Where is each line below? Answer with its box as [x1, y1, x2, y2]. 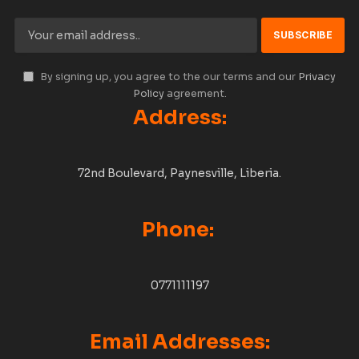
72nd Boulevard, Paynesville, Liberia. [78, 166, 281, 180]
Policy [132, 87, 164, 100]
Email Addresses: [89, 329, 270, 354]
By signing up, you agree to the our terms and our [38, 71, 298, 83]
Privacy [298, 71, 336, 83]
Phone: [141, 217, 218, 242]
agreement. [163, 87, 227, 100]
